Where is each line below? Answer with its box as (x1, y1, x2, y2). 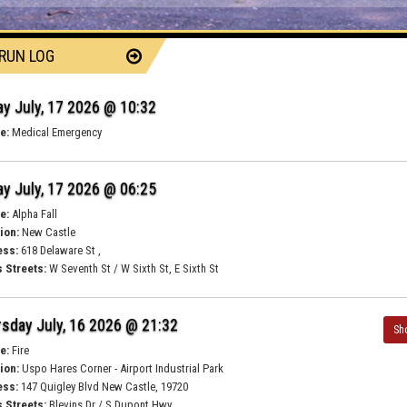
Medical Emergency (9, 125, 103, 139)
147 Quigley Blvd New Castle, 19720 (18, 380, 189, 393)
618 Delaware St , (18, 243, 102, 257)
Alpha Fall (9, 207, 58, 221)
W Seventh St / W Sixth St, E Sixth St (46, 262, 220, 275)
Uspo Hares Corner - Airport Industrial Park (19, 362, 224, 375)
